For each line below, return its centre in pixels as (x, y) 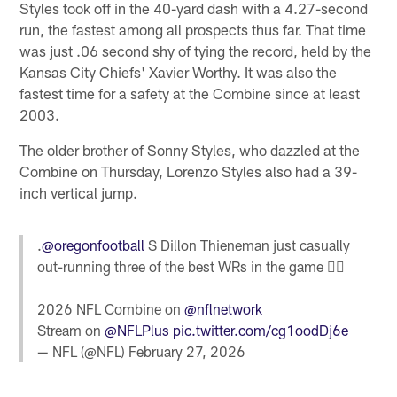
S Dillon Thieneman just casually (248, 245)
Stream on (71, 330)
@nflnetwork (224, 308)
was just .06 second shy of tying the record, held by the (196, 50)
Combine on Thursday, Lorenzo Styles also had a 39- (189, 171)
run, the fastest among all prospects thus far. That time (193, 29)
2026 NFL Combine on (111, 308)
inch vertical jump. (79, 192)
